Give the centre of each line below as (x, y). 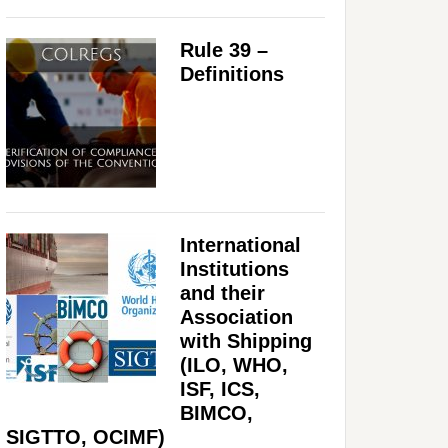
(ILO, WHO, (234, 364)
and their (222, 292)
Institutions (234, 268)
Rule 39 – (224, 49)
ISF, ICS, (220, 388)
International (240, 244)
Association (236, 316)
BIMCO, (216, 412)
